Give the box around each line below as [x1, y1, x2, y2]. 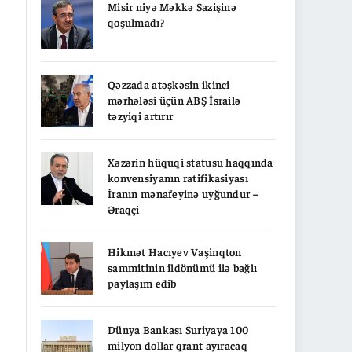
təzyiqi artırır [108, 108, 174, 123]
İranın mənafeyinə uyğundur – [108, 185, 258, 200]
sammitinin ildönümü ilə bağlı [108, 259, 258, 274]
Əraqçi [108, 201, 140, 216]
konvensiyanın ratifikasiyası [108, 170, 248, 185]
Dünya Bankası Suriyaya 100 [108, 321, 249, 336]
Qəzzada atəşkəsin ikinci [108, 76, 230, 91]
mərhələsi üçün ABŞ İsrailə [108, 92, 241, 107]
